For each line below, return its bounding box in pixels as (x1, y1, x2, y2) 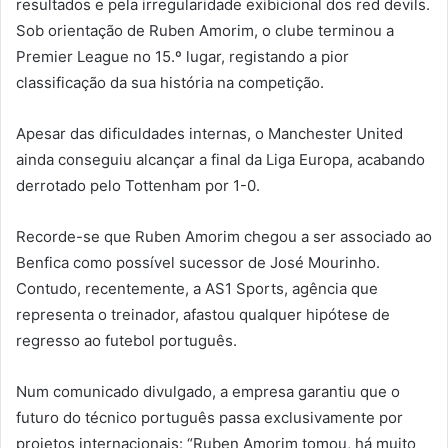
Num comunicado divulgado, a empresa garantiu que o (16, 381, 400, 401)
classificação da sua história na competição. (16, 72, 324, 92)
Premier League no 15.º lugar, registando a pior (16, 46, 349, 66)
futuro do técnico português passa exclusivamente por (16, 407, 403, 427)
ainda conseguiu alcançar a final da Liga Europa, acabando (16, 149, 425, 169)
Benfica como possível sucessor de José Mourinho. (16, 252, 380, 272)
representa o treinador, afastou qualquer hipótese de (16, 304, 390, 324)
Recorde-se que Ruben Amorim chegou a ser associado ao (16, 226, 432, 246)
